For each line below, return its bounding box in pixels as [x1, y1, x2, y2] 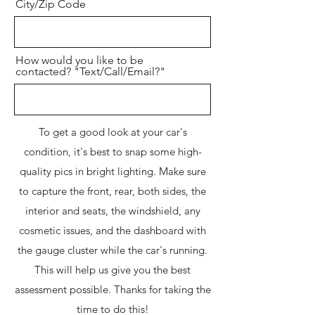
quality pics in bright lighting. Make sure [19, 165, 206, 178]
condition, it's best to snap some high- [23, 145, 202, 158]
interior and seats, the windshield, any [25, 204, 200, 217]
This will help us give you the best [34, 263, 191, 276]
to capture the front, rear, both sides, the [19, 184, 206, 198]
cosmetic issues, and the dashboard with [19, 224, 206, 237]
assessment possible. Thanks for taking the [14, 283, 211, 296]
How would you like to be [15, 53, 143, 67]
